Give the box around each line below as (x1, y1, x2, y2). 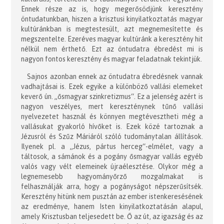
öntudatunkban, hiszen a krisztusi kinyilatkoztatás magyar (21, 14, 203, 23)
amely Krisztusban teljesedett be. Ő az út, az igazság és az (21, 212, 203, 220)
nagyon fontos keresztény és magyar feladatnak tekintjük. (21, 54, 202, 63)
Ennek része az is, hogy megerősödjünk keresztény (21, 4, 203, 13)
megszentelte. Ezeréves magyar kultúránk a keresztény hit (21, 34, 203, 43)
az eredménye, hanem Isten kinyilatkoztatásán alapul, (21, 202, 203, 210)
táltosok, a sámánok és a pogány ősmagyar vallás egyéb (21, 152, 203, 160)
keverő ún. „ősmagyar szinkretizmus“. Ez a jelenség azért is (21, 92, 203, 100)
